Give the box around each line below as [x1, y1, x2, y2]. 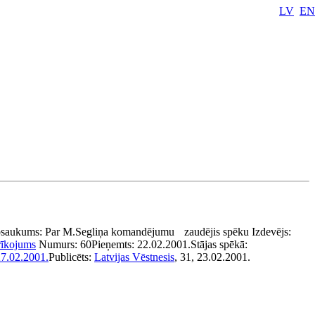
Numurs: [39, 238, 80, 250]
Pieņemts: [91, 238, 137, 250]
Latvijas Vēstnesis [94, 251, 174, 263]
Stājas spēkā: [191, 238, 247, 250]
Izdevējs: [252, 226, 291, 238]
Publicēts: [49, 251, 94, 263]
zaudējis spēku [184, 226, 249, 238]
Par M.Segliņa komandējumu [45, 226, 174, 238]
